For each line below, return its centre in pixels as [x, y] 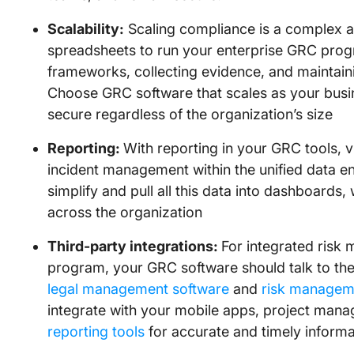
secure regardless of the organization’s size [190, 114]
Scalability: [86, 29]
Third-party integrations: [134, 246]
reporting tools [96, 331]
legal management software [138, 289]
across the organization [125, 212]
